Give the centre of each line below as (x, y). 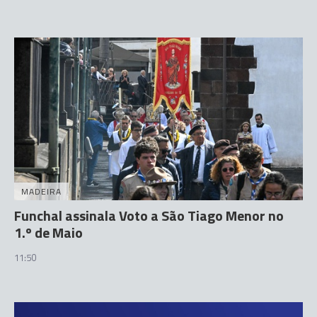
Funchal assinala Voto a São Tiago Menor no (149, 215)
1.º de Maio (48, 232)
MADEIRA (41, 191)
